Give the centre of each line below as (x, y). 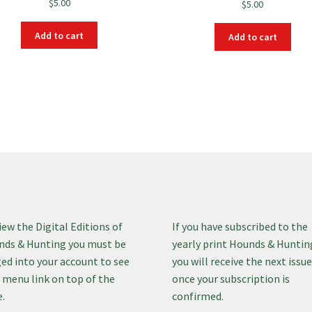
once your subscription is (231, 278)
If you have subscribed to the (240, 226)
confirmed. (198, 296)
